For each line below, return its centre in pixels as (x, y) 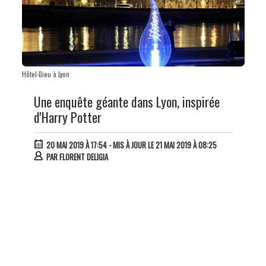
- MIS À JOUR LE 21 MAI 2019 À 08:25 (161, 145)
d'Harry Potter (67, 117)
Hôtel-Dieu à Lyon (45, 74)
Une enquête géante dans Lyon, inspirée (126, 101)
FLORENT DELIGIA (83, 156)
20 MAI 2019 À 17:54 (76, 145)
